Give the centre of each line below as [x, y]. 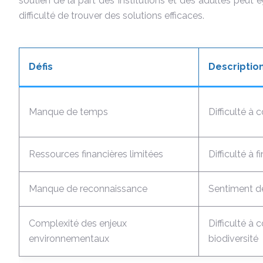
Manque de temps [68, 112]
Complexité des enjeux [78, 223]
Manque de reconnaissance [88, 189]
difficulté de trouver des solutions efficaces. [112, 16]
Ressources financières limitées [96, 154]
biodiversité [233, 239]
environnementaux [69, 239]
